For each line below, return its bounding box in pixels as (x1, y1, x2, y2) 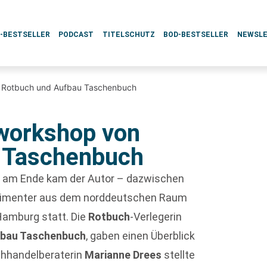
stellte (162, 249, 195, 261)
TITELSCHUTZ (102, 30, 155, 39)
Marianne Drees (85, 249, 162, 261)
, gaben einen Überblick (86, 229, 195, 242)
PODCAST (58, 30, 94, 39)
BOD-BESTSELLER (163, 30, 229, 39)
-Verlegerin (130, 210, 182, 223)
